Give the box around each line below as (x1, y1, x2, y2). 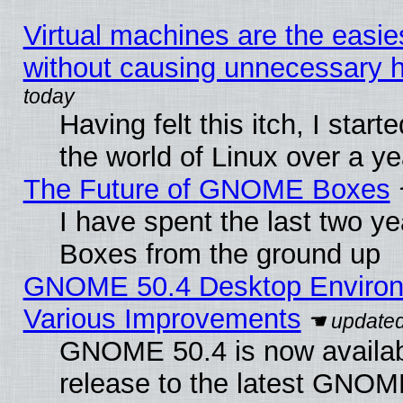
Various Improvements (22, 302, 301, 335)
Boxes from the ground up (58, 237, 381, 270)
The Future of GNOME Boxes (22, 173, 390, 205)
